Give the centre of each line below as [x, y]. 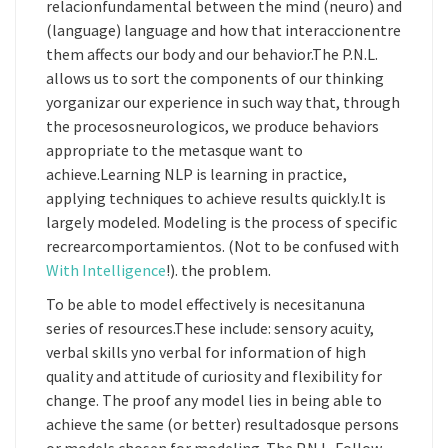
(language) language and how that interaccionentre [223, 30]
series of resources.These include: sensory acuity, [210, 328]
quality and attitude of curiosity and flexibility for [214, 376]
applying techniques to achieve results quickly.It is [216, 198]
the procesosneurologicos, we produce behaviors [212, 126]
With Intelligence [106, 270]
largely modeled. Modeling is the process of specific [221, 222]
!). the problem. [218, 270]
